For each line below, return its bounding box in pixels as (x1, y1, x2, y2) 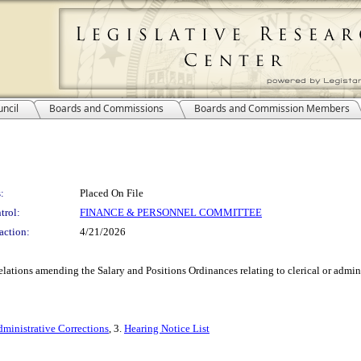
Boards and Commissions (49, 102, 164, 115)
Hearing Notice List (124, 322, 210, 334)
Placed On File (80, 187, 143, 199)
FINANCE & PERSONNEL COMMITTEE (80, 206, 262, 218)
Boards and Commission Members (194, 102, 350, 115)
